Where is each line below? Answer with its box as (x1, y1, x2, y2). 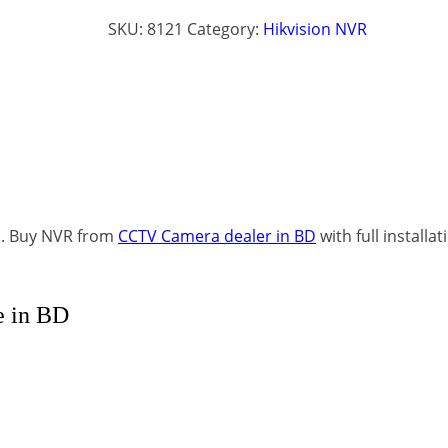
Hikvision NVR (262, 18, 367, 40)
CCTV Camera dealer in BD (118, 225, 316, 248)
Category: (186, 18, 263, 40)
